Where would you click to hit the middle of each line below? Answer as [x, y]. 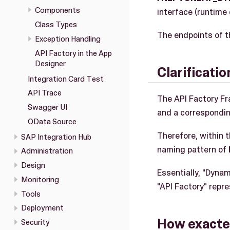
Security [35, 223]
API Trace [45, 93]
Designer [50, 63]
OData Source [52, 121]
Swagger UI [47, 107]
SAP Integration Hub [56, 137]
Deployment [42, 208]
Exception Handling [68, 39]
